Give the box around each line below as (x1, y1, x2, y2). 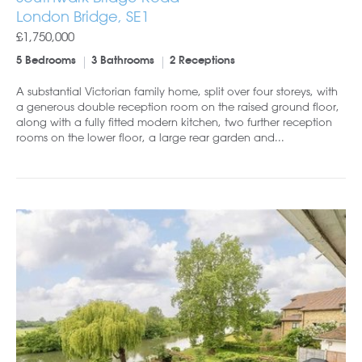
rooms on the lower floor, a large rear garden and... (16, 129, 284, 144)
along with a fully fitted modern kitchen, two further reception (16, 114, 332, 128)
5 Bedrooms (16, 55, 76, 66)
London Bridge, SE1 (16, 6, 149, 25)
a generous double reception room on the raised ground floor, (16, 99, 339, 113)
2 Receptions (170, 55, 235, 66)
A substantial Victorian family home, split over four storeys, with (16, 83, 338, 98)
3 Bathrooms (91, 55, 154, 66)
